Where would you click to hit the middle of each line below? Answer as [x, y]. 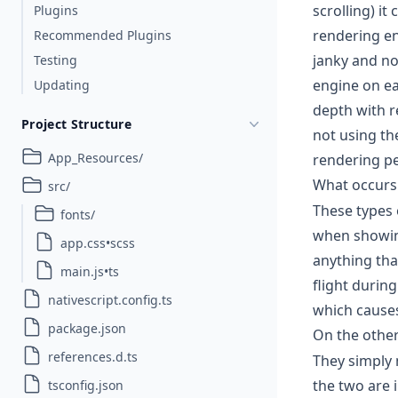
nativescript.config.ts [110, 300]
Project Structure [76, 124]
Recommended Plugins [103, 35]
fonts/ [78, 215]
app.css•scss [98, 243]
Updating [62, 85]
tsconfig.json [86, 385]
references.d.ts [93, 357]
